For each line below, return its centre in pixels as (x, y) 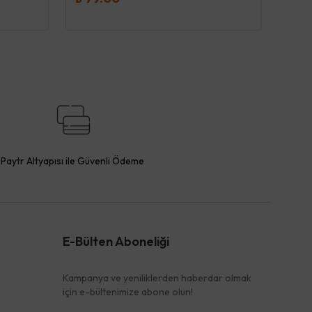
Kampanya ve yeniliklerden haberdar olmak (157, 278)
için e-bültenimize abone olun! (128, 292)
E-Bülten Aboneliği (116, 241)
